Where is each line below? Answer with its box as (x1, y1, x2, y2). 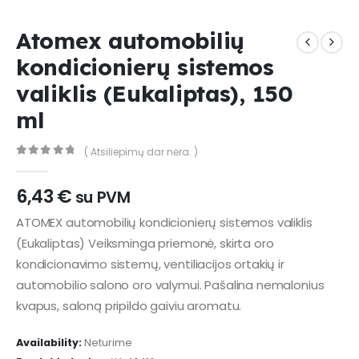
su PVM (75, 186, 131, 208)
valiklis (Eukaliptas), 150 (16, 79, 293, 108)
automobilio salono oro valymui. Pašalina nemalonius (16, 276, 325, 294)
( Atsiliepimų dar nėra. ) (83, 144, 198, 159)
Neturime (84, 336, 132, 350)
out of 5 (24, 159, 86, 170)
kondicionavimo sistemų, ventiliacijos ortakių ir (16, 256, 284, 273)
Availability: (16, 336, 84, 350)
